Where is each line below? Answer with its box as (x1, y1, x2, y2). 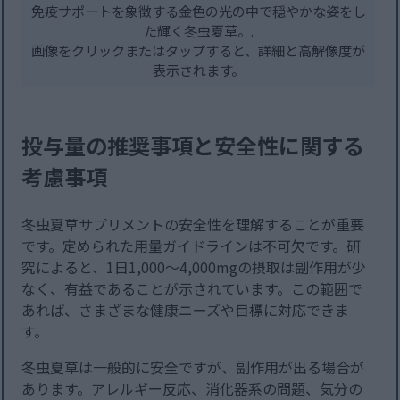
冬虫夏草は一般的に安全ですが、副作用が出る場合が (21, 356, 365, 379)
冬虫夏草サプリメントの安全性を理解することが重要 (21, 213, 365, 236)
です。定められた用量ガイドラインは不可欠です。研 (21, 235, 362, 257)
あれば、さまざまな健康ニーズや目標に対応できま (21, 299, 350, 321)
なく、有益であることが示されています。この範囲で (21, 278, 363, 300)
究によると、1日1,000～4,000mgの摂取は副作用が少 (21, 256, 367, 279)
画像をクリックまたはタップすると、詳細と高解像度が (31, 40, 366, 61)
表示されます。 (152, 60, 245, 80)
